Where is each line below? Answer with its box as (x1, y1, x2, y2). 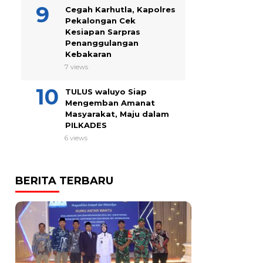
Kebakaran (65, 49, 112, 59)
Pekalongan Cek (65, 16, 136, 25)
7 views (65, 63, 88, 71)
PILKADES (65, 120, 107, 130)
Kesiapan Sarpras (65, 27, 140, 36)
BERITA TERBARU (15, 174, 113, 187)
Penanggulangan (65, 38, 139, 48)
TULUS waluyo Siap (65, 87, 147, 96)
